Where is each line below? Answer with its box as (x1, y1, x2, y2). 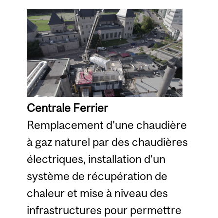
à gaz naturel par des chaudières (26, 135, 188, 148)
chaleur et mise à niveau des (26, 186, 168, 200)
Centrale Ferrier (26, 101, 108, 114)
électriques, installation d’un (26, 152, 165, 165)
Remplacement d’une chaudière (26, 118, 187, 131)
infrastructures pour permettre (26, 203, 182, 217)
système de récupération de (26, 169, 167, 182)
